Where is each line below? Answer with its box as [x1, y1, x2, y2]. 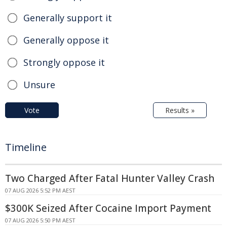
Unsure [23, 79, 55, 91]
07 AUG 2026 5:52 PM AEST [5, 186, 75, 195]
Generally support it [23, 12, 112, 24]
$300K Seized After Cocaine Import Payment [5, 202, 211, 215]
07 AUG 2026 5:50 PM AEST [5, 216, 75, 224]
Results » [165, 105, 195, 116]
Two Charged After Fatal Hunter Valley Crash [5, 172, 214, 185]
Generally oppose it [23, 34, 109, 47]
